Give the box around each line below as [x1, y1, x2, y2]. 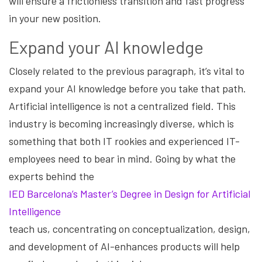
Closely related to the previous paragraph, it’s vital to [9, 64, 244, 77]
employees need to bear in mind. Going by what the [9, 151, 236, 165]
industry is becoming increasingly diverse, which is [9, 116, 234, 130]
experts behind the [9, 169, 96, 182]
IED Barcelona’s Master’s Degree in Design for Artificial [9, 187, 250, 200]
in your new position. [9, 11, 101, 25]
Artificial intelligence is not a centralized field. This [9, 99, 236, 112]
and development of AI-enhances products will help [9, 239, 240, 253]
